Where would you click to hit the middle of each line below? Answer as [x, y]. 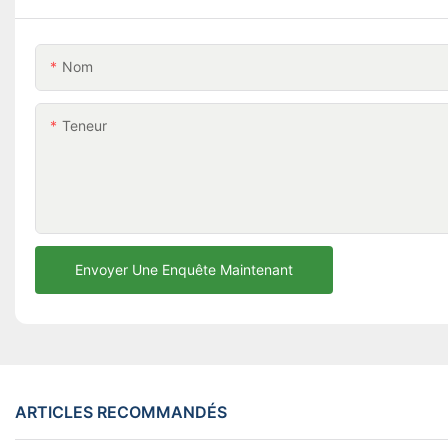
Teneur [84, 126]
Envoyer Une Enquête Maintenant [184, 270]
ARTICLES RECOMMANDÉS [121, 411]
